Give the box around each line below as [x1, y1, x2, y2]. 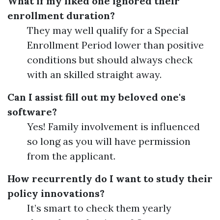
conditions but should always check [27, 54, 192, 66]
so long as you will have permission [27, 135, 191, 147]
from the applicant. [27, 150, 115, 162]
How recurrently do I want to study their [7, 172, 213, 185]
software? [7, 106, 57, 118]
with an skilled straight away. [27, 68, 162, 81]
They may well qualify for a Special [27, 24, 189, 36]
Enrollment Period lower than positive [27, 39, 204, 51]
